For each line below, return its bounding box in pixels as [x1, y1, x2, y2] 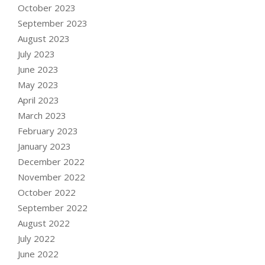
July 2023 [18, 47, 55, 60]
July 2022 [18, 232, 55, 244]
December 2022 [18, 155, 85, 167]
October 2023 [18, 1, 76, 14]
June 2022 [18, 247, 59, 260]
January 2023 [18, 140, 71, 152]
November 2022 [18, 170, 85, 183]
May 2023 [18, 78, 59, 91]
